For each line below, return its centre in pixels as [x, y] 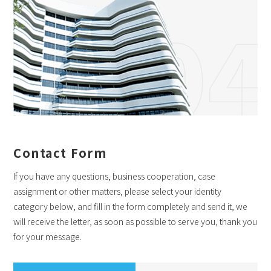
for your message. [48, 237]
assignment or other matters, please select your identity [118, 191]
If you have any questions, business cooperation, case [115, 176]
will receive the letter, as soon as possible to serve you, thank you [135, 222]
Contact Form [60, 152]
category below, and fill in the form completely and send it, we [131, 207]
